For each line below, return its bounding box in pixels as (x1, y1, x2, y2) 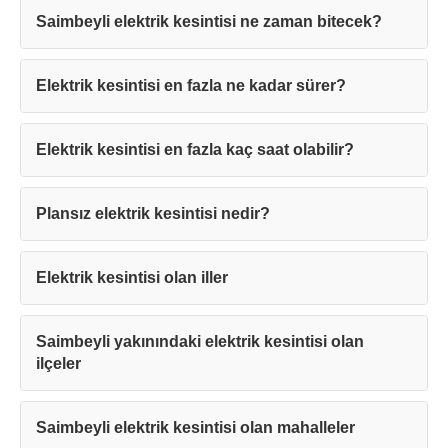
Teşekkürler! (91, 147, 357, 200)
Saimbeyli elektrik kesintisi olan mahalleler (36, 419, 355, 437)
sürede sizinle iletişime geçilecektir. (93, 240, 355, 260)
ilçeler (36, 355, 81, 373)
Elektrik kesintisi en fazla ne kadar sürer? (36, 77, 346, 95)
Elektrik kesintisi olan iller (36, 269, 228, 287)
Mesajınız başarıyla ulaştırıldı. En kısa (88, 216, 360, 236)
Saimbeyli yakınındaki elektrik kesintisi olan (36, 333, 364, 351)
